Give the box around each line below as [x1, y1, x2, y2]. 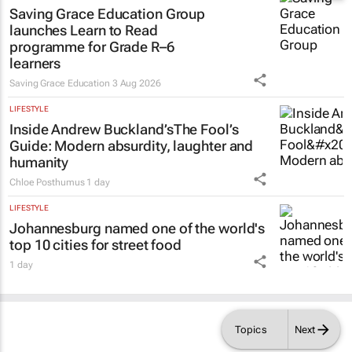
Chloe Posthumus [9, 194, 85, 206]
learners [9, 72, 61, 90]
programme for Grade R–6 [9, 56, 174, 73]
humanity [9, 171, 69, 189]
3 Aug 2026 [112, 95, 161, 107]
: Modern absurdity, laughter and [47, 155, 254, 172]
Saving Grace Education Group [9, 23, 206, 40]
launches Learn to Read [9, 39, 158, 57]
